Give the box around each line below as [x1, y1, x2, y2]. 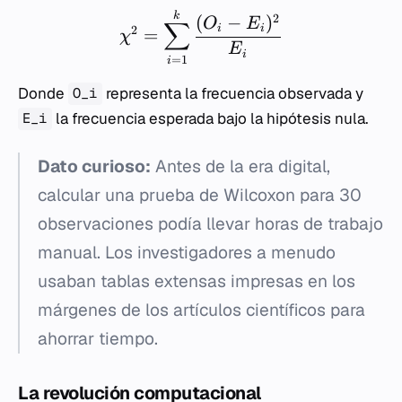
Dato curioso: [38, 154, 151, 178]
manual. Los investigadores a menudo [38, 240, 336, 264]
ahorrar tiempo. [38, 327, 158, 350]
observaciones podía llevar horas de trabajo [38, 212, 383, 235]
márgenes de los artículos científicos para [38, 298, 365, 321]
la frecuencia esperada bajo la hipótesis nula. [51, 108, 368, 128]
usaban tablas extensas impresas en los [38, 269, 355, 293]
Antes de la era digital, [151, 154, 330, 178]
